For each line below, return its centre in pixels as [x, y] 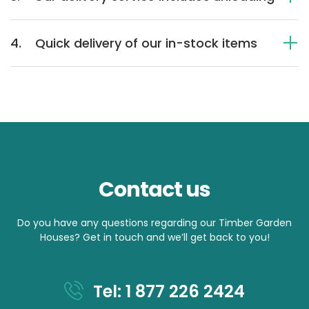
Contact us [154, 189]
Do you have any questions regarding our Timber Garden [154, 222]
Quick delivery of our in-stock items [146, 43]
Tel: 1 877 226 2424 [167, 291]
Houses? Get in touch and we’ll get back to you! [154, 237]
